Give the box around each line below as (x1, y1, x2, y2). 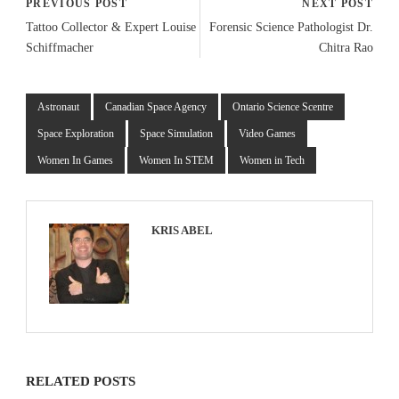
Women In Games (37, 153, 113, 167)
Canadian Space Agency (105, 100, 207, 113)
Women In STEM (139, 153, 214, 167)
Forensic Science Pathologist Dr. (209, 20, 373, 34)
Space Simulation (140, 126, 213, 140)
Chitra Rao (319, 40, 373, 54)
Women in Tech (240, 153, 305, 167)
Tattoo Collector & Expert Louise (26, 20, 196, 34)
